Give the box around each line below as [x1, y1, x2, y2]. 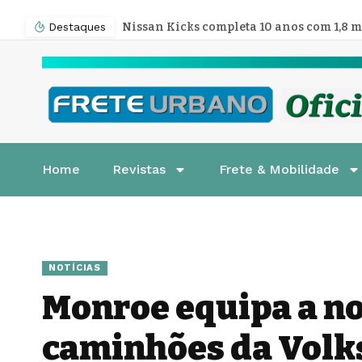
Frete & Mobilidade [219, 162, 339, 178]
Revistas [112, 162, 166, 178]
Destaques [48, 19, 106, 33]
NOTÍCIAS [48, 262, 101, 274]
